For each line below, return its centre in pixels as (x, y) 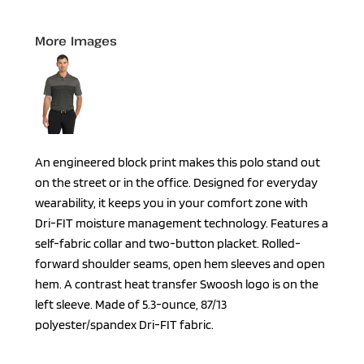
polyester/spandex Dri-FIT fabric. (124, 325)
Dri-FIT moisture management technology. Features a (182, 223)
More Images (76, 41)
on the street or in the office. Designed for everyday (176, 182)
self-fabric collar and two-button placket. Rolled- (168, 243)
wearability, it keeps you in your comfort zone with (171, 203)
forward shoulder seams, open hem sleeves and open (180, 264)
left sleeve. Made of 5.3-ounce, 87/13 (131, 304)
